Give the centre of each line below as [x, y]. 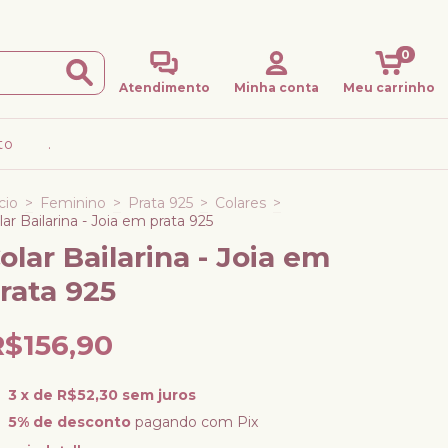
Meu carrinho [388, 87]
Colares [240, 203]
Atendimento [164, 87]
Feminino [73, 203]
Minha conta [277, 87]
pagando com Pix [194, 421]
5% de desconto [69, 421]
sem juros [158, 395]
